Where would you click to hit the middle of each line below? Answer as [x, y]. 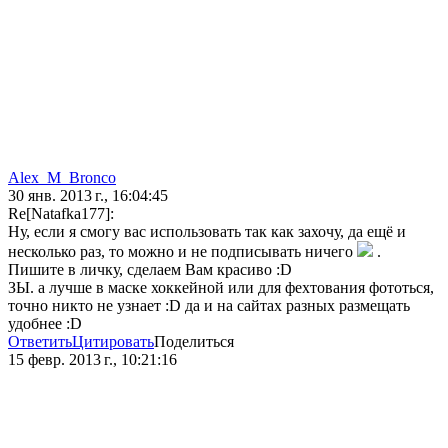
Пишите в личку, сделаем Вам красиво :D [150, 270]
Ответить [40, 342]
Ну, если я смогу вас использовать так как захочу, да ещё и [207, 232]
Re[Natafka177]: [61, 214]
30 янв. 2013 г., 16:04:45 [88, 196]
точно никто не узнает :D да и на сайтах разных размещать [209, 306]
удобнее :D [45, 324]
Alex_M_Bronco [62, 178]
